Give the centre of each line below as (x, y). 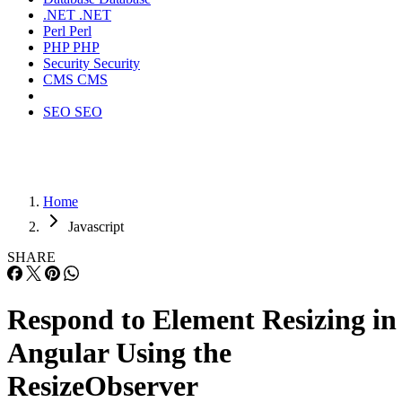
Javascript (96, 227)
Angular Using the (119, 353)
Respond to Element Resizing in (202, 320)
